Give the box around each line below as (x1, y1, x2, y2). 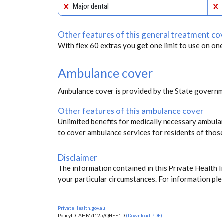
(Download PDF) (126, 212, 162, 218)
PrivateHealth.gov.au (58, 204, 105, 211)
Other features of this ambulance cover (58, 105, 204, 116)
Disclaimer (58, 152, 97, 163)
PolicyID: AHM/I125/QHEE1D (58, 212, 126, 218)
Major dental (73, 1, 109, 11)
